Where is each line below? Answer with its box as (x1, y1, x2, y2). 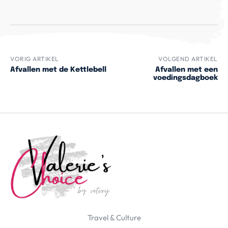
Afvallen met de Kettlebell (10, 66, 106, 74)
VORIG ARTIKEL (10, 55, 59, 63)
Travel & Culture (87, 213, 141, 223)
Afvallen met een (155, 66, 218, 74)
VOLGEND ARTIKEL (158, 55, 218, 63)
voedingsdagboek (153, 74, 218, 82)
